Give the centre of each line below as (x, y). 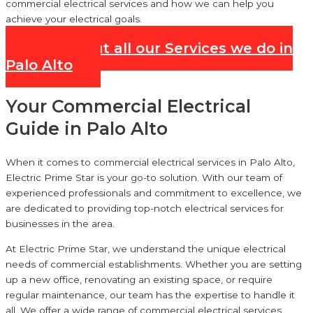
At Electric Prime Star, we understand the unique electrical (146, 248)
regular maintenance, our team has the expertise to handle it (150, 294)
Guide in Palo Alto (87, 129)
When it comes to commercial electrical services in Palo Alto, (150, 162)
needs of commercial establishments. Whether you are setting (154, 264)
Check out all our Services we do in (163, 49)
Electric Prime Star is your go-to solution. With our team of (144, 178)
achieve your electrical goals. (74, 19)
